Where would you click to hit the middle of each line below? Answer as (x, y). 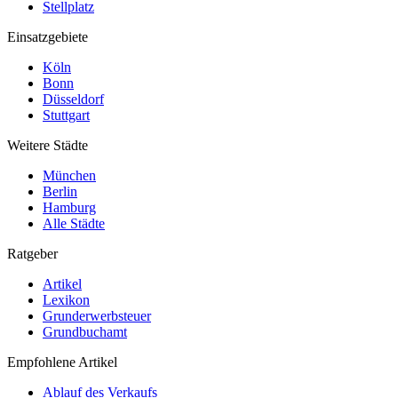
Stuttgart (66, 115)
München (69, 176)
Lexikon (66, 300)
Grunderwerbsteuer (97, 316)
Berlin (60, 192)
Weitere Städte (48, 146)
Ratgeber (32, 254)
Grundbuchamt (85, 332)
